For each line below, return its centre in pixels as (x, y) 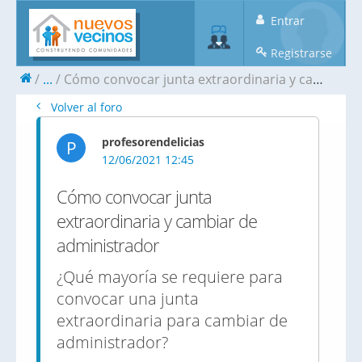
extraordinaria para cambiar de (172, 320)
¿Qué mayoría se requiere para (170, 277)
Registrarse (300, 53)
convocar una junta (128, 299)
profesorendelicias (153, 142)
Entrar (286, 21)
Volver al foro (85, 107)
